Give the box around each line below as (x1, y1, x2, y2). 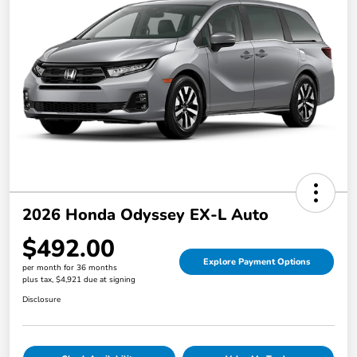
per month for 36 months (22, 262, 117, 274)
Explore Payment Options (203, 256, 310, 269)
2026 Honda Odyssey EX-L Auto (22, 204, 269, 226)
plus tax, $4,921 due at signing (22, 274, 135, 286)
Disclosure (22, 294, 61, 306)
